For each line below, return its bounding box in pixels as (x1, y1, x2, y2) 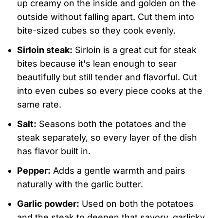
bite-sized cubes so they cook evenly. (17, 25, 176, 36)
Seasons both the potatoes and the (36, 119, 186, 129)
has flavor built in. (17, 146, 91, 157)
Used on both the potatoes (79, 199, 194, 209)
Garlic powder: (17, 199, 79, 209)
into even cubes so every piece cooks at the (17, 86, 202, 96)
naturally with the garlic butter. (17, 179, 143, 190)
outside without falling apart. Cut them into (17, 12, 194, 22)
